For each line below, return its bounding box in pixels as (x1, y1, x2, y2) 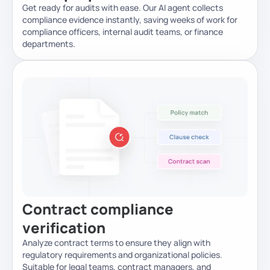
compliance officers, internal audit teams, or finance (22, 25, 223, 37)
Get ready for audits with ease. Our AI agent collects (22, 1, 223, 13)
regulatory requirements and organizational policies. (22, 248, 222, 260)
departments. (22, 37, 75, 49)
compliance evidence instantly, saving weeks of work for (22, 13, 237, 25)
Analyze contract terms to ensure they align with (22, 236, 210, 248)
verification (22, 217, 105, 237)
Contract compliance (22, 198, 174, 219)
